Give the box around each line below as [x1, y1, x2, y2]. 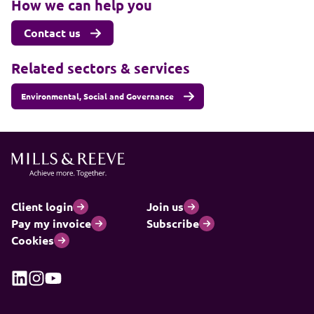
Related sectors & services [11, 59, 190, 77]
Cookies [11, 233, 54, 247]
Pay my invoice [11, 216, 91, 231]
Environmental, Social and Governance [21, 90, 174, 102]
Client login [11, 199, 73, 214]
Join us [146, 199, 184, 214]
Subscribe [146, 216, 199, 231]
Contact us [24, 25, 81, 40]
